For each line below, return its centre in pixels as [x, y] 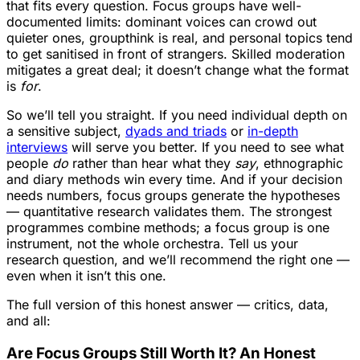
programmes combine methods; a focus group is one [168, 228]
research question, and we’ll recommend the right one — [178, 260]
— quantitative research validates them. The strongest [169, 212]
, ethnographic [299, 164]
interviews [37, 147]
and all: [29, 321]
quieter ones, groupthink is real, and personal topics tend [180, 38]
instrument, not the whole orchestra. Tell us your [152, 244]
